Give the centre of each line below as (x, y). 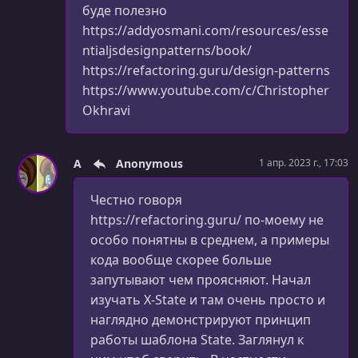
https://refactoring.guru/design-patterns (206, 70)
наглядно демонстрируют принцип (201, 319)
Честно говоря (136, 199)
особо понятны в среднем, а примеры (210, 239)
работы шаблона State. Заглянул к (197, 339)
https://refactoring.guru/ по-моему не (207, 219)
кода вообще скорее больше (181, 259)
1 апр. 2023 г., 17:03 (304, 163)
